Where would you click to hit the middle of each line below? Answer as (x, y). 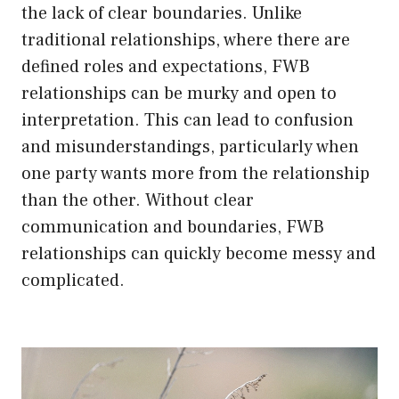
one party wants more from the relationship (195, 173)
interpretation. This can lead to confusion (187, 120)
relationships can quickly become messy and (199, 253)
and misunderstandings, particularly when (190, 147)
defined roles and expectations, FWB (166, 66)
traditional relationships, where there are (186, 40)
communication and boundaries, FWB (173, 227)
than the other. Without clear (138, 200)
